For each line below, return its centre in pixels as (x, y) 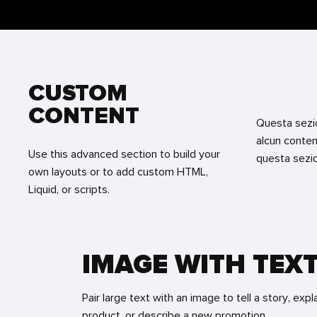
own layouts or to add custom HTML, (118, 172)
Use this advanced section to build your (124, 154)
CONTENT (84, 116)
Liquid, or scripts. (69, 190)
